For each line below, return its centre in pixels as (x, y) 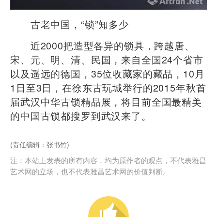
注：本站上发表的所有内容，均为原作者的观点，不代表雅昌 (108, 160)
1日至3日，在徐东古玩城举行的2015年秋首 (108, 88)
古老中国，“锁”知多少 (70, 24)
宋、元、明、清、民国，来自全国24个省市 (107, 60)
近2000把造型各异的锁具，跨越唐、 (102, 46)
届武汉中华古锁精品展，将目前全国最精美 (106, 102)
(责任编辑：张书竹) (40, 145)
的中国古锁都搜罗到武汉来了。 (81, 116)
